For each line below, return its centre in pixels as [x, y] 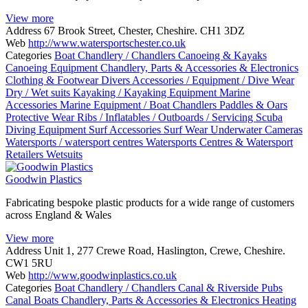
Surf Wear [187, 129]
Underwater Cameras [256, 129]
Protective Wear [41, 117]
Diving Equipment [47, 129]
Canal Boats [33, 300]
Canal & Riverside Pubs [230, 287]
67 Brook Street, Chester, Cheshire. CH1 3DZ [144, 30]
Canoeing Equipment [53, 67]
